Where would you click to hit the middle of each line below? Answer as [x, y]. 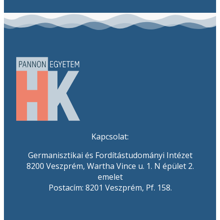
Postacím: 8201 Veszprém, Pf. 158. [110, 188]
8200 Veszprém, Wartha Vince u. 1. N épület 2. [110, 166]
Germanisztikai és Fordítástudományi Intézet [110, 155]
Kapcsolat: [110, 137]
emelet [110, 177]
